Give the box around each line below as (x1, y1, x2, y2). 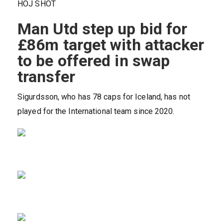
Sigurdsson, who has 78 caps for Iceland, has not (17, 92, 190, 102)
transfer (17, 67, 75, 87)
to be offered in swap (17, 51, 170, 71)
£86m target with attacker (17, 35, 205, 55)
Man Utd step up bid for (17, 19, 188, 39)
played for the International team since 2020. (17, 107, 175, 116)
